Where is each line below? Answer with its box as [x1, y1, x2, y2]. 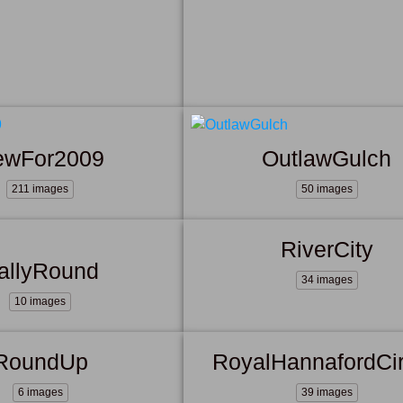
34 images [300, 273, 353, 286]
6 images [17, 385, 63, 399]
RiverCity [280, 236, 373, 262]
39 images [300, 385, 353, 399]
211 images [12, 182, 69, 195]
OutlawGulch [262, 145, 392, 171]
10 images [14, 294, 67, 308]
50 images [300, 182, 353, 195]
